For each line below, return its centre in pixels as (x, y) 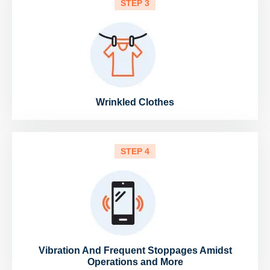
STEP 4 (135, 152)
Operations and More (135, 262)
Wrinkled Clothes (135, 102)
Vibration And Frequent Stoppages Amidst (135, 251)
